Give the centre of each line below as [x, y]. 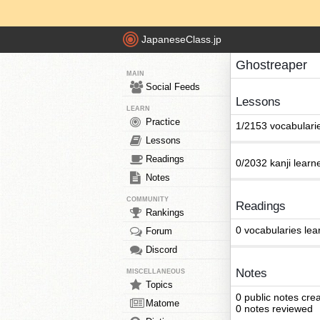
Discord [161, 250]
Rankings [165, 212]
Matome [162, 303]
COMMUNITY [147, 199]
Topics [159, 285]
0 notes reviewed [274, 309]
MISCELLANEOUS [156, 271]
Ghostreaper [271, 65]
